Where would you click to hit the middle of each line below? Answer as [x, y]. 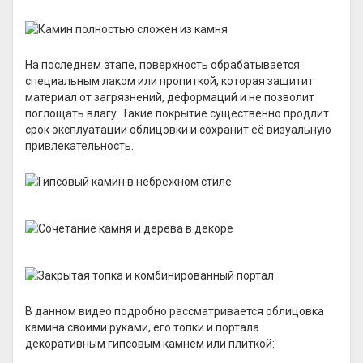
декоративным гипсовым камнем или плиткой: [150, 344]
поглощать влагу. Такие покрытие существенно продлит [177, 113]
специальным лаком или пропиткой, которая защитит [169, 81]
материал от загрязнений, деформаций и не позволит [170, 97]
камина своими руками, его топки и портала [142, 327]
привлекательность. [79, 146]
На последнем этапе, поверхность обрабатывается [162, 65]
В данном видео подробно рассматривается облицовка [175, 311]
